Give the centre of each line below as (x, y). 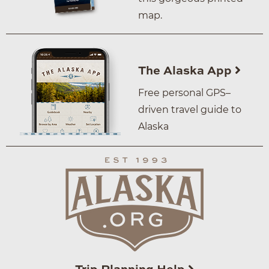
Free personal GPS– (184, 92)
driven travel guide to (190, 109)
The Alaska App (186, 71)
